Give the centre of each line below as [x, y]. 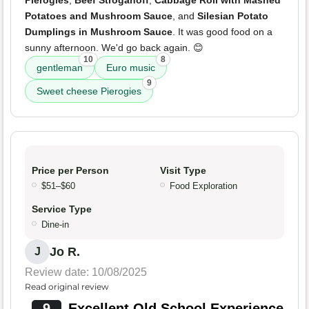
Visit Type [183, 171]
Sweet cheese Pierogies [89, 91]
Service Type [62, 209]
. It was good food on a [222, 32]
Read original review [67, 287]
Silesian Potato [233, 16]
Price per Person [70, 171]
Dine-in [55, 225]
